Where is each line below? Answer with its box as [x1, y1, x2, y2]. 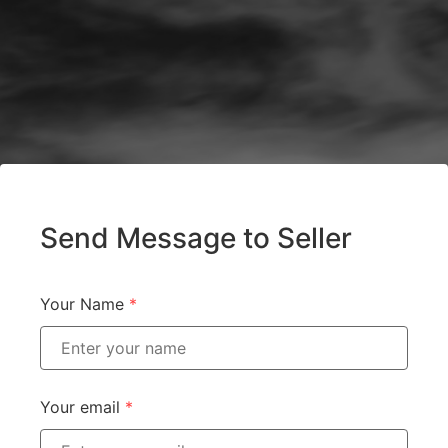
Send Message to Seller [40, 220, 352, 255]
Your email [40, 396, 125, 417]
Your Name [40, 293, 129, 314]
